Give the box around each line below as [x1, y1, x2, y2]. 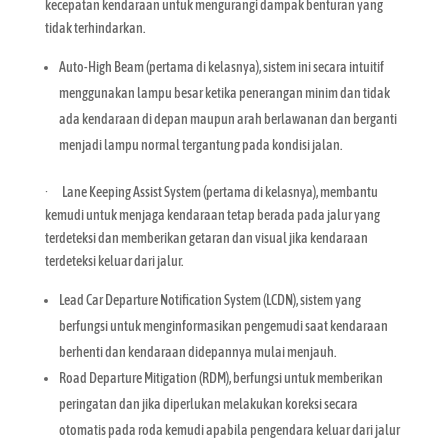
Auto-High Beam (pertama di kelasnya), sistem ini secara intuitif [58, 58, 384, 75]
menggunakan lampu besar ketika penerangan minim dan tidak [58, 84, 390, 101]
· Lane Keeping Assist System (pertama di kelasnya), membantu [44, 183, 378, 200]
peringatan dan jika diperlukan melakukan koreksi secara [58, 395, 358, 412]
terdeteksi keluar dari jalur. [44, 252, 183, 269]
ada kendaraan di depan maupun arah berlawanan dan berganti [58, 110, 397, 127]
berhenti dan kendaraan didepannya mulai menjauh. [58, 343, 336, 360]
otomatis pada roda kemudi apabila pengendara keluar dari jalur [58, 421, 400, 438]
